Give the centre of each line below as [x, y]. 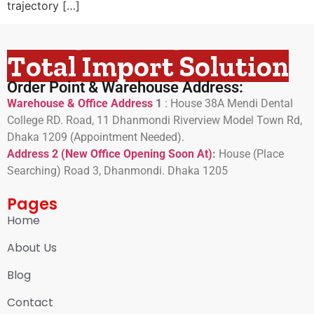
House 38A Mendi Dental [232, 104]
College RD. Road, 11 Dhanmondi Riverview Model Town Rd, [155, 121]
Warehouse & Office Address [81, 104]
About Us [32, 247]
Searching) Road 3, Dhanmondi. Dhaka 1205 [117, 171]
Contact [30, 302]
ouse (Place [255, 154]
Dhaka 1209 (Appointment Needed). [96, 137]
